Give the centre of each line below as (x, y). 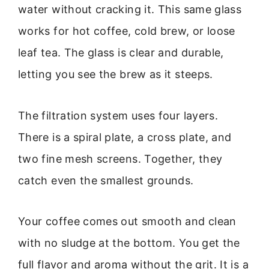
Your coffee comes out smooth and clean (127, 222)
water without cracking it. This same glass (130, 10)
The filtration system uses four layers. (118, 115)
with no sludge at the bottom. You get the (129, 243)
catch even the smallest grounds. (106, 180)
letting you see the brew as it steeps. (116, 74)
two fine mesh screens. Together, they (120, 159)
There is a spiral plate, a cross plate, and (125, 137)
